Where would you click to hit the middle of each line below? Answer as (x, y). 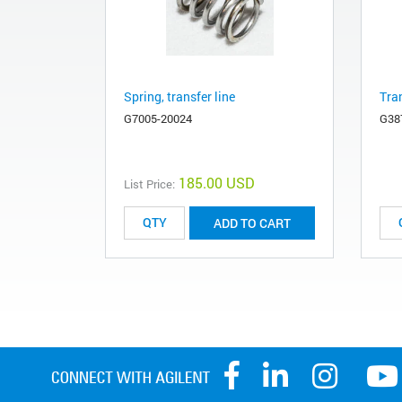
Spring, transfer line (179, 96)
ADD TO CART (252, 223)
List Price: (149, 184)
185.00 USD (217, 182)
